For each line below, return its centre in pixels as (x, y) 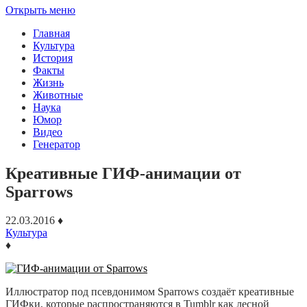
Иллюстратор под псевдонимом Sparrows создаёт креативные (150, 292)
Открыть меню (40, 10)
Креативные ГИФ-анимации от (123, 173)
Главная (51, 33)
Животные (58, 95)
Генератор (57, 144)
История (53, 58)
